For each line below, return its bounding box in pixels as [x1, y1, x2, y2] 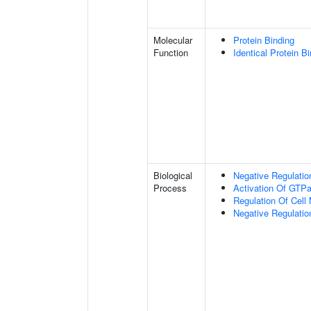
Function [153, 46, 188, 59]
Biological [153, 169, 192, 182]
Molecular [153, 33, 192, 47]
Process [153, 181, 187, 194]
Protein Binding [233, 33, 294, 47]
